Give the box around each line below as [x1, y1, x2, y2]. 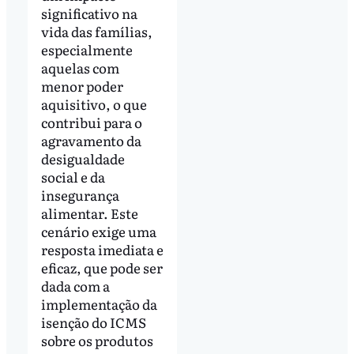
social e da [40, 167, 105, 187]
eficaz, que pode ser [40, 258, 163, 278]
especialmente [40, 40, 133, 60]
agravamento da [40, 130, 141, 151]
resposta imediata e [40, 239, 164, 260]
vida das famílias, [40, 21, 153, 42]
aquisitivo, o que [40, 94, 147, 115]
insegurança [40, 185, 119, 205]
